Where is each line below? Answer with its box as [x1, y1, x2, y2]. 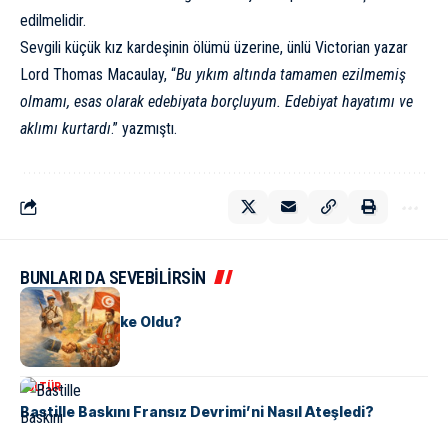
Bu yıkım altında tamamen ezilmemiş [176, 65, 406, 85]
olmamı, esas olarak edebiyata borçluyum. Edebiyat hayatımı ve [20, 92, 413, 112]
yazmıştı [122, 119, 174, 139]
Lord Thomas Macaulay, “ [20, 65, 176, 85]
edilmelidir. [20, 11, 86, 31]
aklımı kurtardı [20, 119, 111, 139]
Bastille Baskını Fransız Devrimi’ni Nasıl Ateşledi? [20, 403, 374, 421]
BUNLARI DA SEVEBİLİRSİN [20, 267, 206, 289]
